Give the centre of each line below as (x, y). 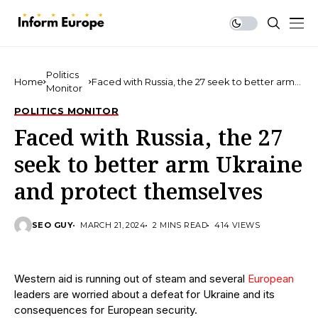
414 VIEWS (237, 225)
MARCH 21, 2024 (113, 225)
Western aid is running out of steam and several (131, 279)
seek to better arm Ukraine (158, 167)
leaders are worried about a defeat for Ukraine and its (144, 294)
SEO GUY (53, 225)
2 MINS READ (180, 225)
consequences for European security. (106, 310)
